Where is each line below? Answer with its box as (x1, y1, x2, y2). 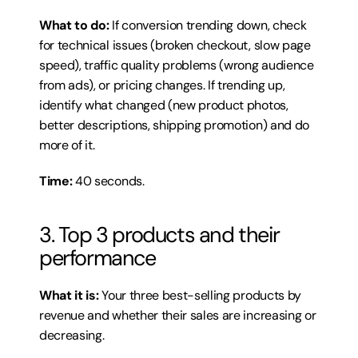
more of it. (39, 137, 95, 153)
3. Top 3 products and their (39, 221, 280, 249)
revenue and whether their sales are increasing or (39, 307, 316, 324)
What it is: (39, 287, 99, 304)
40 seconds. (72, 173, 145, 189)
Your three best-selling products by (98, 287, 301, 304)
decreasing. (39, 327, 105, 344)
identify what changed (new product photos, (39, 97, 288, 113)
